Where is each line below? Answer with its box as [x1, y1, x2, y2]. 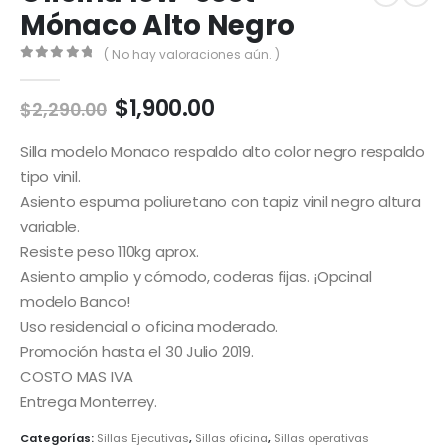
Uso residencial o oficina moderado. [20, 315, 279, 337]
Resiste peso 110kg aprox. [20, 240, 199, 262]
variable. [20, 215, 80, 237]
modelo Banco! [20, 290, 131, 312]
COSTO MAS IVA [20, 365, 134, 387]
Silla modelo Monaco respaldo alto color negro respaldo [20, 140, 425, 162]
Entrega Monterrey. [20, 390, 157, 412]
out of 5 [30, 63, 108, 77]
